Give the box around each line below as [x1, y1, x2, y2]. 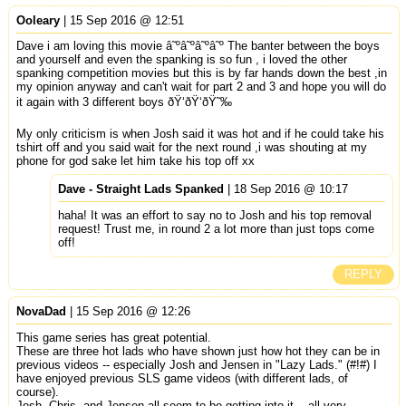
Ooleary [15, 13, 60, 27]
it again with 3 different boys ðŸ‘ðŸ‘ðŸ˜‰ [15, 95, 232, 110]
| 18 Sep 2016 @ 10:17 [224, 181, 349, 196]
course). [15, 384, 59, 399]
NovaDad [15, 304, 66, 318]
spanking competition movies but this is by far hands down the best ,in [15, 66, 387, 81]
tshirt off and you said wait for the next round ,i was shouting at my [15, 140, 367, 155]
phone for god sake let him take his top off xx [15, 154, 255, 169]
